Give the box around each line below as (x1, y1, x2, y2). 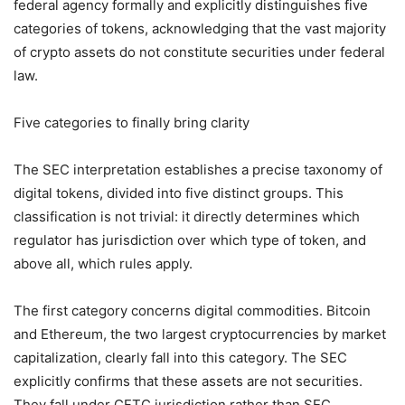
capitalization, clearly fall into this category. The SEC (14, 348, 347, 366)
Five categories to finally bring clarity (14, 113, 250, 131)
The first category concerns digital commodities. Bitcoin (14, 301, 371, 319)
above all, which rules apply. (14, 254, 193, 272)
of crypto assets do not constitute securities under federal (14, 42, 385, 61)
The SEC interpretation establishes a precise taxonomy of (14, 160, 382, 178)
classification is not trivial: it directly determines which (14, 207, 360, 225)
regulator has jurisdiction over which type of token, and (14, 231, 366, 249)
